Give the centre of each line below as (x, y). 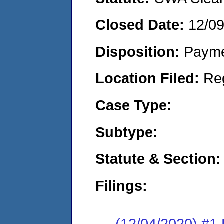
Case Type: (134, 105)
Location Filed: (149, 78)
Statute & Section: (158, 159)
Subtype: (127, 132)
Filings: (121, 185)
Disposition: (140, 51)
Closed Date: (142, 25)
